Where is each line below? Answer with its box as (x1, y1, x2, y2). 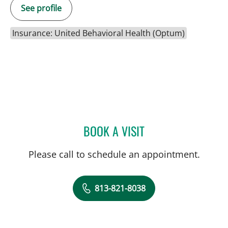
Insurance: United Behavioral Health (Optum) (12, 27, 185, 39)
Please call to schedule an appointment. (28, 148, 200, 161)
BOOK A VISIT (83, 122, 145, 140)
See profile (21, 3, 62, 14)
